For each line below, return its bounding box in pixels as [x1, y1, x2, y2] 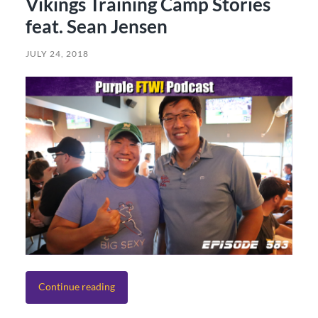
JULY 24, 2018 [25, 48, 89, 60]
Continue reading [38, 280, 115, 293]
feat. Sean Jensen [25, 15, 168, 38]
